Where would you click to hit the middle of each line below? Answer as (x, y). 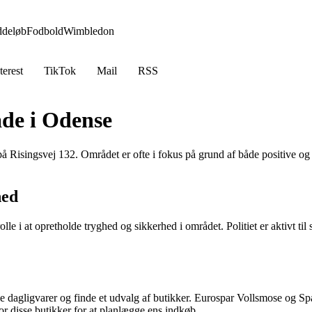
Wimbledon (89, 31)
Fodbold (45, 31)
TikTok (60, 71)
